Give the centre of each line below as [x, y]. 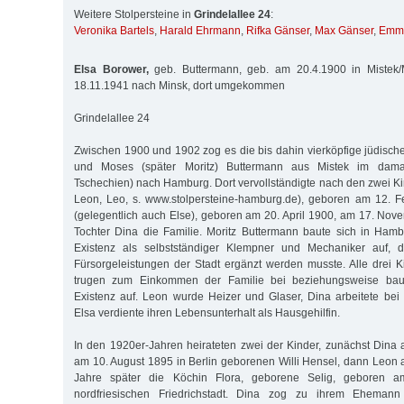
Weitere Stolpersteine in [134, 15]
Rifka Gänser [278, 31]
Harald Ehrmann [200, 31]
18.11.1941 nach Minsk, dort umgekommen [179, 85]
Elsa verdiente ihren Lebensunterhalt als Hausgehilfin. [207, 312]
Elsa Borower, [111, 69]
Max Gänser [344, 31]
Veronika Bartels [114, 31]
